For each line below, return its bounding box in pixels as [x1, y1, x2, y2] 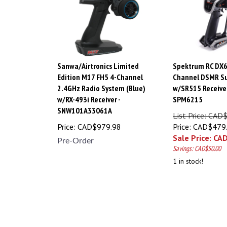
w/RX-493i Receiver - [57, 90, 120, 100]
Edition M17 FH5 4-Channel [57, 67, 143, 78]
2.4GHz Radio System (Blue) [57, 79, 145, 89]
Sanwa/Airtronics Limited [57, 56, 139, 67]
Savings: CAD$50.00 [173, 139, 221, 149]
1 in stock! [173, 152, 203, 162]
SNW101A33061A [57, 101, 112, 111]
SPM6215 [173, 90, 203, 100]
